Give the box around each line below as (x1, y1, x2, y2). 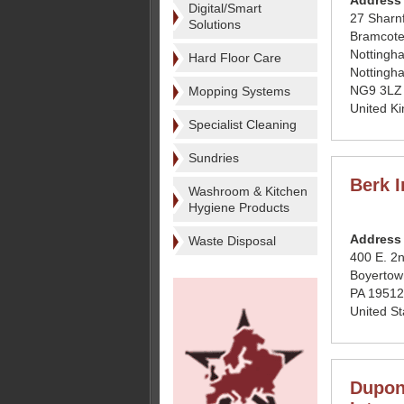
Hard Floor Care (188, 50, 281, 65)
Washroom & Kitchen (188, 184, 308, 198)
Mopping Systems (188, 84, 290, 98)
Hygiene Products (188, 200, 289, 215)
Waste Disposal (188, 234, 276, 248)
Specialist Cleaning (188, 117, 297, 132)
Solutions (188, 17, 241, 32)
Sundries (188, 151, 239, 165)
